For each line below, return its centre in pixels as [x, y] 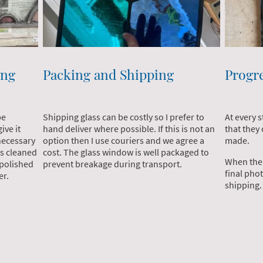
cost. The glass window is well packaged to [126, 152]
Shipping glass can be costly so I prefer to [124, 117]
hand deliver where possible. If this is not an [129, 128]
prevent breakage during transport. [114, 163]
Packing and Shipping [109, 74]
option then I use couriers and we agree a [124, 140]
